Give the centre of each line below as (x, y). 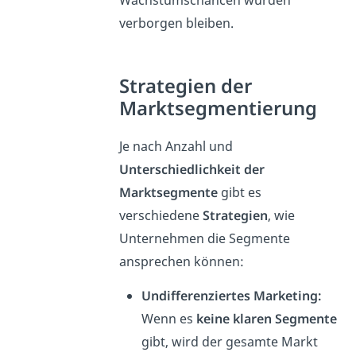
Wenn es (168, 319)
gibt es (239, 193)
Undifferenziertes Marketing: (231, 296)
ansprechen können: (181, 262)
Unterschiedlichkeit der (192, 170)
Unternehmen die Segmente (204, 239)
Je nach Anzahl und (176, 147)
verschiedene (161, 216)
